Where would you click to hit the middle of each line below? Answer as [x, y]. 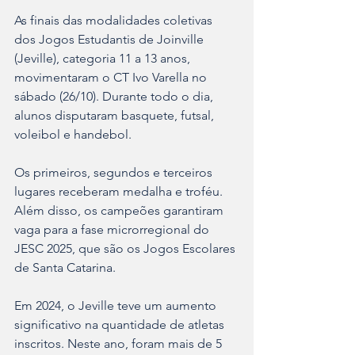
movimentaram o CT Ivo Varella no [112, 77]
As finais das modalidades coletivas [115, 20]
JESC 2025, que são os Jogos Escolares [126, 248]
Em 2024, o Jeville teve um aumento [117, 305]
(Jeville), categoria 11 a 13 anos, [104, 58]
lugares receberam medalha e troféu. [120, 191]
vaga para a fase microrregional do [113, 229]
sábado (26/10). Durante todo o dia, [115, 96]
